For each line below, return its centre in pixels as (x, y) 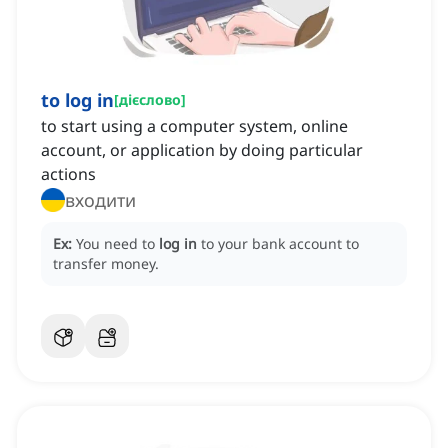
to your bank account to (280, 244)
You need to (117, 244)
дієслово (150, 100)
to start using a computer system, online (194, 126)
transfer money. (106, 264)
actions (68, 174)
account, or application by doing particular (202, 150)
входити (100, 200)
